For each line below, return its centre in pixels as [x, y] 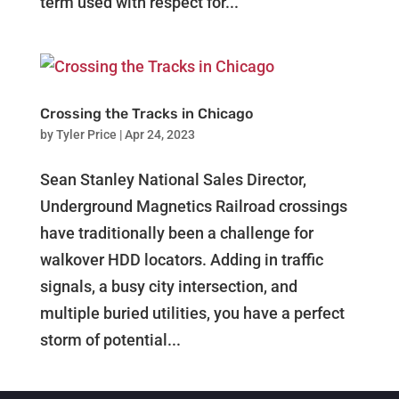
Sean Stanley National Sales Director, [173, 179]
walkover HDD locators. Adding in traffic [181, 260]
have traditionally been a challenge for [176, 233]
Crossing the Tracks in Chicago [146, 114]
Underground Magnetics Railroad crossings [193, 206]
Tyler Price [86, 134]
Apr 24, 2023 [159, 134]
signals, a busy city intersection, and [168, 286]
